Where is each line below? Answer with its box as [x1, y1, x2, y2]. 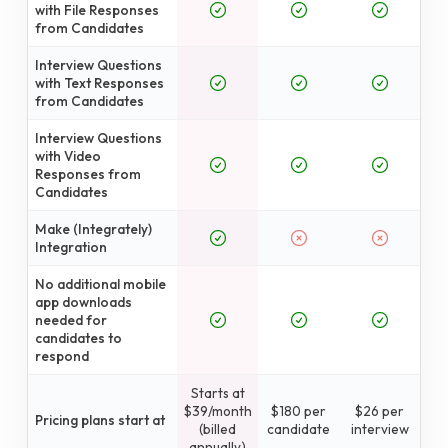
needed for [35, 310, 108, 329]
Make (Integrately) [35, 219, 153, 238]
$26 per [355, 401, 404, 420]
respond [35, 346, 90, 365]
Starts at [190, 383, 245, 402]
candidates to [35, 328, 123, 347]
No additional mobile [35, 274, 167, 293]
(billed [199, 419, 236, 438]
